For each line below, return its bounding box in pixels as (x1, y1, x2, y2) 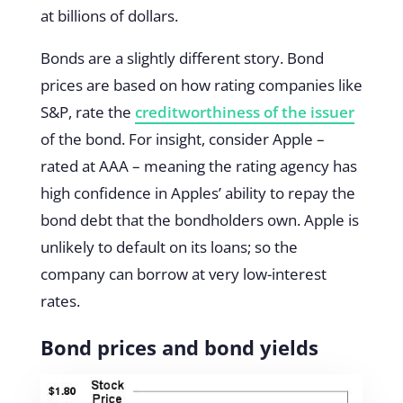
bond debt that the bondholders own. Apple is (40, 209, 359, 230)
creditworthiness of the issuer (134, 101, 354, 122)
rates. (40, 290, 80, 311)
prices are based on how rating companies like (40, 74, 363, 95)
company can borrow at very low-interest (40, 263, 327, 284)
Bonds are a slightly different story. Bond (40, 47, 324, 68)
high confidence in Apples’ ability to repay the (40, 182, 355, 203)
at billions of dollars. (40, 4, 182, 26)
